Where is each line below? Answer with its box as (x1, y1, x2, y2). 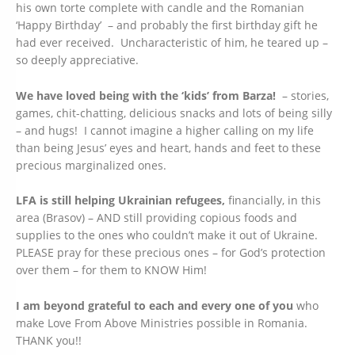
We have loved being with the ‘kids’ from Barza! (16, 87, 276, 103)
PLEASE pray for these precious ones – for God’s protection (16, 245, 326, 261)
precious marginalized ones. (16, 157, 166, 173)
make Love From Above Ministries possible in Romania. (16, 315, 311, 330)
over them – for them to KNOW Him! (16, 262, 207, 278)
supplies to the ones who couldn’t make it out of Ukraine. (16, 227, 321, 243)
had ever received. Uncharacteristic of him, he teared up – (16, 34, 328, 50)
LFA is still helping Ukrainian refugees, (16, 193, 225, 208)
